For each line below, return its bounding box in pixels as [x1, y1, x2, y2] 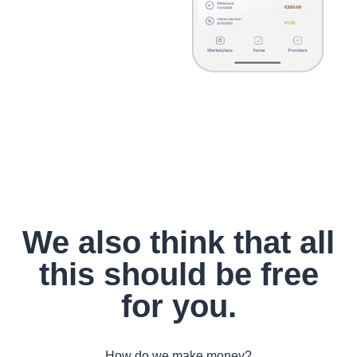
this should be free [38, 256, 319, 292]
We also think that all [22, 224, 335, 260]
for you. [120, 288, 237, 324]
